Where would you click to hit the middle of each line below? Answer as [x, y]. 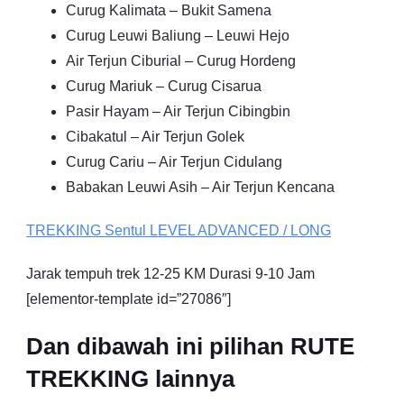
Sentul [125, 230]
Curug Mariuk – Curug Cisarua [164, 86]
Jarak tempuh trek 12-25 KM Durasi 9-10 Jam [170, 273]
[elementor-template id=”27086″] [129, 298]
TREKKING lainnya [130, 378]
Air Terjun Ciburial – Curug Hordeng [181, 60]
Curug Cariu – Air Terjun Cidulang [174, 161]
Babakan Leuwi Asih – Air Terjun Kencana [200, 187]
